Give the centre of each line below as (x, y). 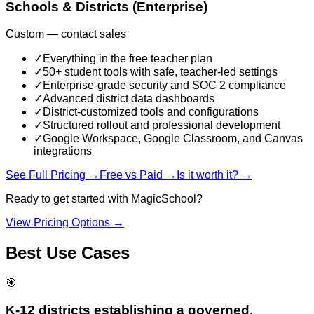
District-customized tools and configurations (151, 112)
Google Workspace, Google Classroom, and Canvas (173, 139)
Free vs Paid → (138, 175)
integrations (63, 151)
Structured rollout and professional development (162, 125)
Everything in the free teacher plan (128, 59)
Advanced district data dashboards (129, 99)
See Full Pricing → (53, 175)
